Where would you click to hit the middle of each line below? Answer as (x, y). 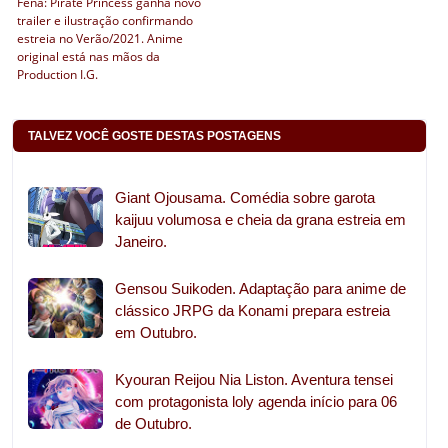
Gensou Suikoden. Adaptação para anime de (260, 288)
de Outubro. (153, 423)
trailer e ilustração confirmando (105, 20)
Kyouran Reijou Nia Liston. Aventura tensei (254, 379)
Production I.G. (57, 74)
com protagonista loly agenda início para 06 (256, 401)
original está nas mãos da (88, 56)
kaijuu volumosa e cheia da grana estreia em (260, 219)
